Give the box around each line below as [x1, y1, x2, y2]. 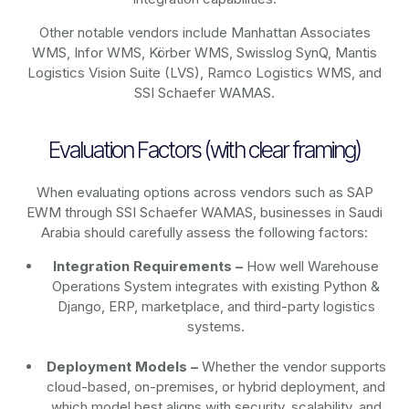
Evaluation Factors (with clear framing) [48, 136, 361, 164]
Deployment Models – [46, 358, 198, 376]
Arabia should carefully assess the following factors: [41, 224, 368, 242]
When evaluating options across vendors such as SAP [36, 184, 373, 202]
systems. [187, 318, 246, 336]
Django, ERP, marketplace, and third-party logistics [57, 298, 375, 316]
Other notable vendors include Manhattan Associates [38, 24, 371, 42]
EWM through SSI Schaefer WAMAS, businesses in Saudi [26, 204, 383, 222]
